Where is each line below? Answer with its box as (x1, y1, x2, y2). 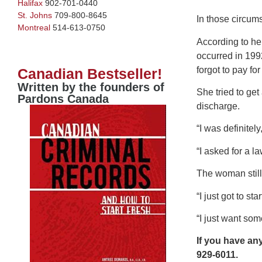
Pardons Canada (18, 92, 109, 105)
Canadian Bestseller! (18, 65, 162, 82)
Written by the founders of (18, 80, 164, 94)
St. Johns (18, 10, 52, 20)
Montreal (18, 22, 50, 32)
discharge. (196, 101, 240, 112)
